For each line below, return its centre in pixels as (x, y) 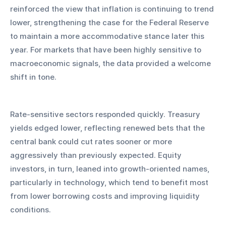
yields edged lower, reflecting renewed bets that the (108, 128)
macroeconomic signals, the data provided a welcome (111, 64)
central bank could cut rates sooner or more (92, 142)
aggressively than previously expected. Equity (97, 155)
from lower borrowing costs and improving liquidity (106, 196)
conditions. (31, 210)
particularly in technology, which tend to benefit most (110, 183)
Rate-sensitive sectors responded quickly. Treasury (106, 115)
